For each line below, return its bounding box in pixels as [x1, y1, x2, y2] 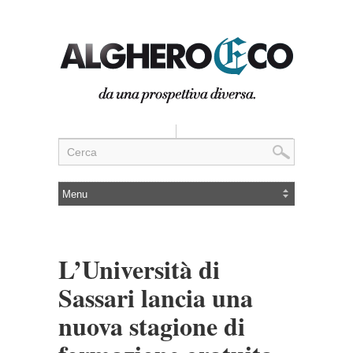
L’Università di [58, 251, 220, 288]
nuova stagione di [58, 307, 245, 344]
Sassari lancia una [58, 279, 253, 316]
